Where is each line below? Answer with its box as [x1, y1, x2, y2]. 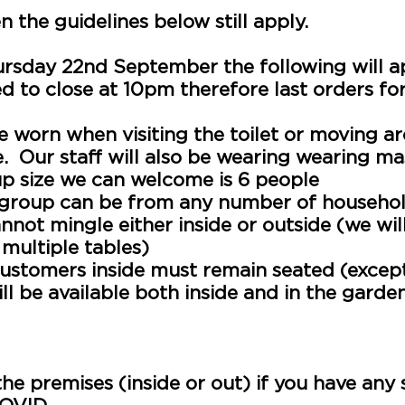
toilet [230, 126, 278, 145]
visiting [122, 126, 188, 145]
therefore [180, 80, 268, 99]
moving [309, 126, 378, 145]
